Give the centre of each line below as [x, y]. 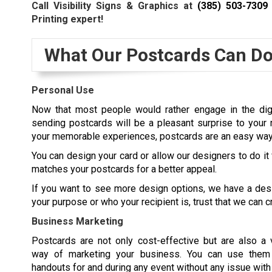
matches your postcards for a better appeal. [124, 169]
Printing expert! [67, 19]
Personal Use [63, 90]
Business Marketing [77, 221]
